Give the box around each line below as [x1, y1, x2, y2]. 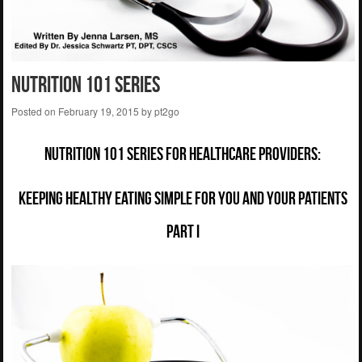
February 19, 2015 [57, 104, 139, 119]
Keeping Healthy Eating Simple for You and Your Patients [18, 187, 347, 208]
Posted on [11, 104, 58, 119]
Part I [166, 221, 200, 241]
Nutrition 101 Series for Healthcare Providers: [44, 144, 322, 164]
